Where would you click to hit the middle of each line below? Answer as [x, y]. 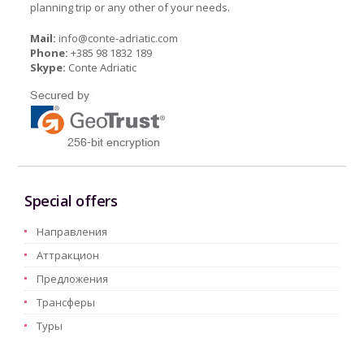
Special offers [71, 201]
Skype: [48, 68]
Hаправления [72, 232]
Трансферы [66, 303]
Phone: [50, 53]
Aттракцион [68, 256]
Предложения [73, 279]
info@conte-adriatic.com [119, 39]
